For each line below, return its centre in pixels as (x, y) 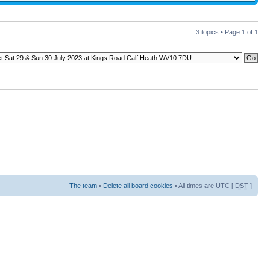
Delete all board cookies (138, 185)
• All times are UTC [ (204, 185)
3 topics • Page (219, 32)
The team (83, 185)
